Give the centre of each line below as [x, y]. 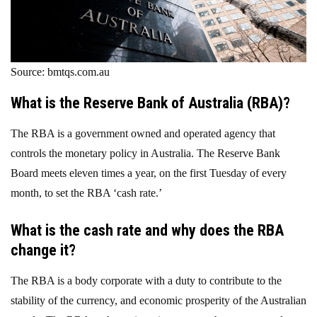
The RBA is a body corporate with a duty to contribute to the [146, 280]
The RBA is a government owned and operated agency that [143, 133]
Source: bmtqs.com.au [60, 71]
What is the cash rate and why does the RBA [147, 230]
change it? [43, 250]
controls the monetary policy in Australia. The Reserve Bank [145, 153]
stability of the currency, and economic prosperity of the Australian [158, 300]
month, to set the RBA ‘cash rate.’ [86, 192]
